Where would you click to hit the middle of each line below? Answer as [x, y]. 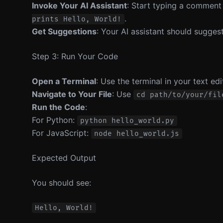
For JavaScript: [61, 133]
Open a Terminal [64, 81]
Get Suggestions [64, 31]
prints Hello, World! [77, 19]
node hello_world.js [137, 134]
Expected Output [64, 158]
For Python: [55, 120]
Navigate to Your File [72, 94]
